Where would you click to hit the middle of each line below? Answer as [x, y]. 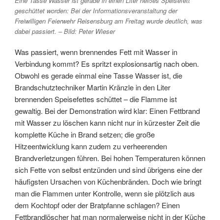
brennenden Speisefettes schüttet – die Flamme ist [96, 99]
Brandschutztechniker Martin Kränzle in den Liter [93, 87]
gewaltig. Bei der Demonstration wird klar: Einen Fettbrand [107, 110]
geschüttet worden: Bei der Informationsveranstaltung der [96, 11]
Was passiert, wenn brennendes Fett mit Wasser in [96, 52]
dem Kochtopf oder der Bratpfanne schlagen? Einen [97, 205]
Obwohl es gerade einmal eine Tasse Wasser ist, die [98, 75]
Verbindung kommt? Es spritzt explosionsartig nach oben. [107, 63]
